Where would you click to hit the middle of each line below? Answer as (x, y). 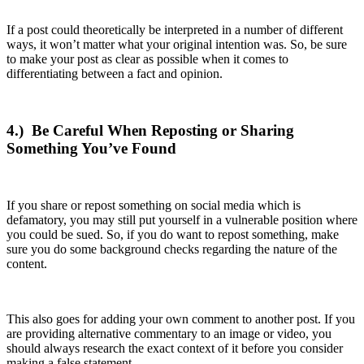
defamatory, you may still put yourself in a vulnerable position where (182, 219)
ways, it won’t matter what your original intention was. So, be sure (177, 44)
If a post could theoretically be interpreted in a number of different (175, 29)
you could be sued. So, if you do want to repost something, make (173, 234)
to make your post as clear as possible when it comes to (147, 58)
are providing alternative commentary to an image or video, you (169, 333)
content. (27, 263)
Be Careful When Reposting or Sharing (163, 130)
